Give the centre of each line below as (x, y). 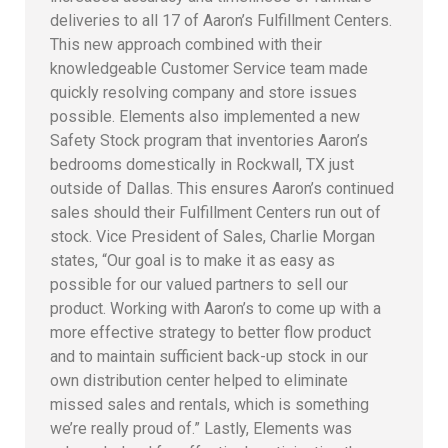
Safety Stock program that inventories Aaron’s (209, 140)
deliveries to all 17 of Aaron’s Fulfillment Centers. (221, 20)
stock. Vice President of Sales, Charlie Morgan (212, 236)
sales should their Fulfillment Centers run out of (215, 212)
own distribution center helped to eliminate (199, 380)
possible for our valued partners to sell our (199, 284)
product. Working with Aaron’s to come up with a (215, 308)
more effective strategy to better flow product (210, 332)
